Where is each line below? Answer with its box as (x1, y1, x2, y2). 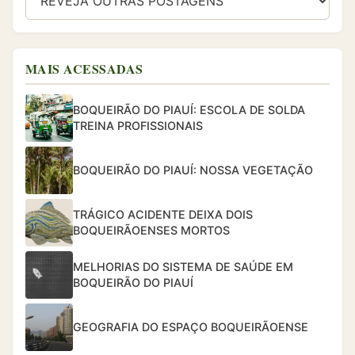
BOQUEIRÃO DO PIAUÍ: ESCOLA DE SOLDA (73, 103, 305, 117)
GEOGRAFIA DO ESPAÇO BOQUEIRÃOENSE (73, 320, 308, 334)
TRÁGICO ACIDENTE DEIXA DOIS (73, 208, 253, 222)
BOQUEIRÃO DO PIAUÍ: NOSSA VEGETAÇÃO (73, 163, 313, 177)
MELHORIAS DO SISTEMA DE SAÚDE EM (73, 260, 293, 274)
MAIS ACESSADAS (25, 59, 143, 78)
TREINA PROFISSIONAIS (73, 119, 203, 133)
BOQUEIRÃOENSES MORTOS (73, 223, 230, 238)
